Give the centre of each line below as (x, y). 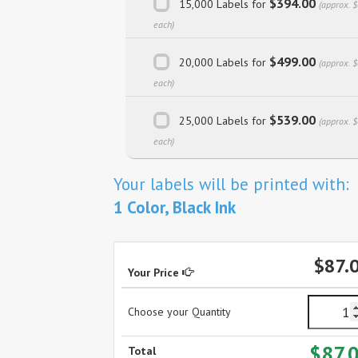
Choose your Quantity (179, 312)
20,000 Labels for (224, 62)
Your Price (155, 272)
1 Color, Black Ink (175, 207)
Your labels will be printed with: (231, 184)
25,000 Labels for (224, 120)
